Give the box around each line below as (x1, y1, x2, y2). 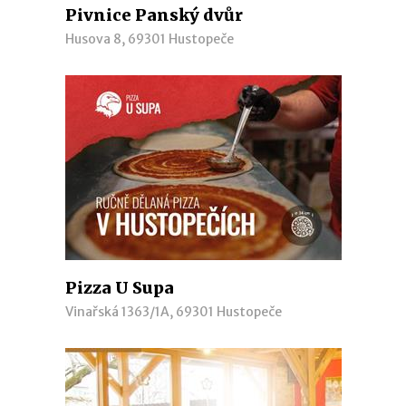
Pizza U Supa (64, 277, 174, 298)
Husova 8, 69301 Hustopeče (64, 31, 234, 47)
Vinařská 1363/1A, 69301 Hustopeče (64, 304, 282, 320)
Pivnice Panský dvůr (64, 5, 243, 25)
